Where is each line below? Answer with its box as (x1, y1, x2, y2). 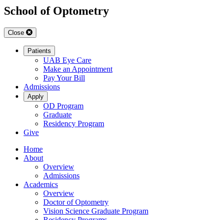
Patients (27, 47, 51, 55)
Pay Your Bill (43, 74, 85, 82)
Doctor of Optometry (43, 198, 109, 207)
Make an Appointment (43, 65, 112, 74)
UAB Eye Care (43, 56, 91, 65)
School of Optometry (4, 4, 109, 18)
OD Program (43, 102, 83, 110)
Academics (24, 180, 58, 189)
